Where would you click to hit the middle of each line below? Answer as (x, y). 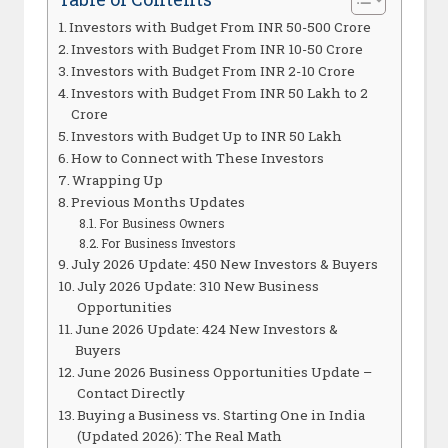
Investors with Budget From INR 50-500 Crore (220, 26)
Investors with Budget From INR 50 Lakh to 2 (220, 92)
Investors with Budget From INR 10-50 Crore (217, 48)
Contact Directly (131, 392)
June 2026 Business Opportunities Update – (225, 371)
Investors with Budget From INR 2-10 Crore (213, 70)
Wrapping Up (118, 179)
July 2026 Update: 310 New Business (198, 285)
